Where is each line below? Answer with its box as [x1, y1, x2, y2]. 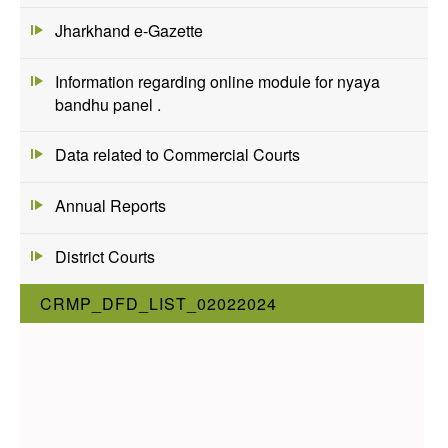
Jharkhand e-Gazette [55, 18, 203, 42]
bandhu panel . [55, 92, 161, 116]
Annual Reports [55, 194, 166, 218]
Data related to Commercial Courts [55, 143, 300, 167]
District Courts [55, 245, 155, 268]
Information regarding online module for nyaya [55, 69, 380, 93]
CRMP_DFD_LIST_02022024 [40, 291, 277, 315]
